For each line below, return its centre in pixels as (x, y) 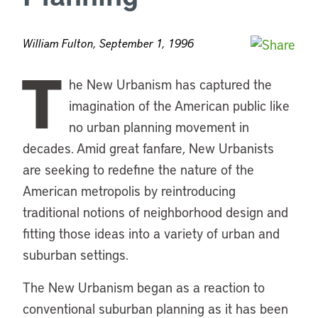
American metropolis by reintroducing (129, 191)
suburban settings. (76, 254)
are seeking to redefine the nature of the (138, 169)
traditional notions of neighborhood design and (155, 212)
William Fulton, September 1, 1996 (108, 43)
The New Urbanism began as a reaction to (144, 287)
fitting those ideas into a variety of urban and (151, 233)
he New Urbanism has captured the (170, 84)
